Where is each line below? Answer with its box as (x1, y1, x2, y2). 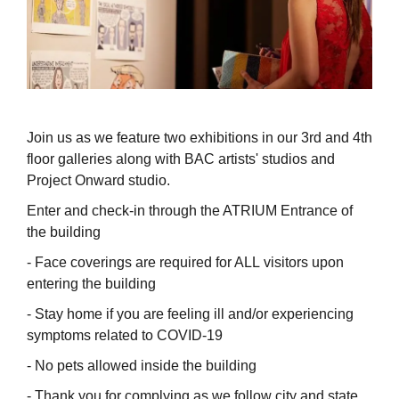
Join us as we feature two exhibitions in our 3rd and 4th (27, 129, 372, 145)
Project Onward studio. (27, 172, 170, 188)
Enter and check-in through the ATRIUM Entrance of (27, 202, 353, 218)
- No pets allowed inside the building (27, 357, 256, 373)
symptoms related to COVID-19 (27, 327, 223, 343)
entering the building (27, 275, 156, 291)
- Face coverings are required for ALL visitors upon (27, 254, 344, 270)
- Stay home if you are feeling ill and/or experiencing (27, 305, 354, 322)
